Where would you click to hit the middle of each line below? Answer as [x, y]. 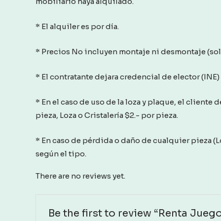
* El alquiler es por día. [77, 27]
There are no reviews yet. [80, 176]
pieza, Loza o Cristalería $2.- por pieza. [107, 115]
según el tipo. [61, 154]
